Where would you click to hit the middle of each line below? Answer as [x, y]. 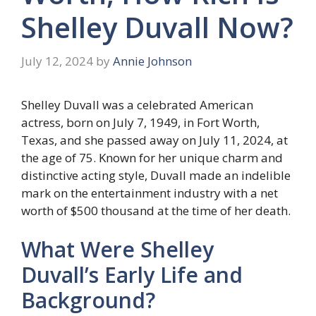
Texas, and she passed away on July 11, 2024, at [154, 140]
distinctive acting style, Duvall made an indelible [156, 175]
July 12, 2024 [57, 61]
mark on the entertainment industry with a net [150, 193]
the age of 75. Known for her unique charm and [152, 157]
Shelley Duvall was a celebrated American [137, 104]
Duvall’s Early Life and [132, 275]
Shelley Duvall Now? [157, 28]
